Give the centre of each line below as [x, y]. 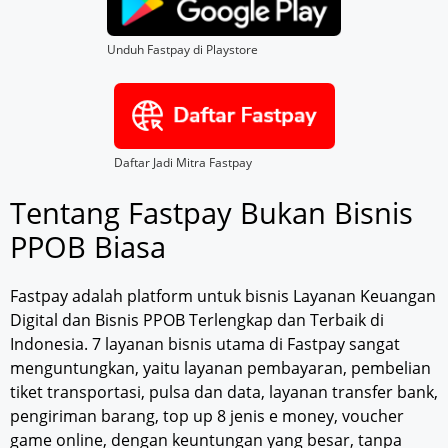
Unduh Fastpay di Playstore [182, 49]
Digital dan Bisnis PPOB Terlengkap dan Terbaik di [197, 319]
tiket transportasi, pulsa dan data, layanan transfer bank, [224, 391]
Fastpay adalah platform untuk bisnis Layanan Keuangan [223, 295]
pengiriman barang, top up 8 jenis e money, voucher [207, 415]
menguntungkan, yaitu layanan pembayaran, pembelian [220, 367]
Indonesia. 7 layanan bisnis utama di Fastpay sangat [205, 343]
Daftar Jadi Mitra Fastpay [182, 162]
